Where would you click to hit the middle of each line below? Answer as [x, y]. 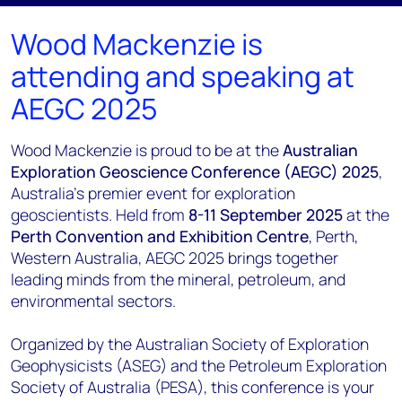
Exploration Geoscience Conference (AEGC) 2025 [195, 171]
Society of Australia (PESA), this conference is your [192, 387]
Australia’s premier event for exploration [153, 193]
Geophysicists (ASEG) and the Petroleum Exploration [199, 365]
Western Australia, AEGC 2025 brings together [175, 258]
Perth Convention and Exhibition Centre [160, 236]
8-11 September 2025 [266, 214]
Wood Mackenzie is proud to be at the [147, 150]
